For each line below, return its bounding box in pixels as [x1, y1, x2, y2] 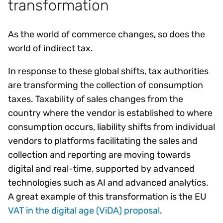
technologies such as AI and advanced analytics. [8, 177, 209, 189]
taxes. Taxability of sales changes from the [8, 94, 183, 105]
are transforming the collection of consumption [8, 80, 203, 91]
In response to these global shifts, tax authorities [8, 66, 209, 77]
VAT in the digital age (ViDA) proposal [8, 205, 160, 217]
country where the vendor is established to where [8, 108, 213, 119]
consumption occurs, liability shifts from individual [8, 121, 215, 133]
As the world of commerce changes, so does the [8, 29, 205, 40]
